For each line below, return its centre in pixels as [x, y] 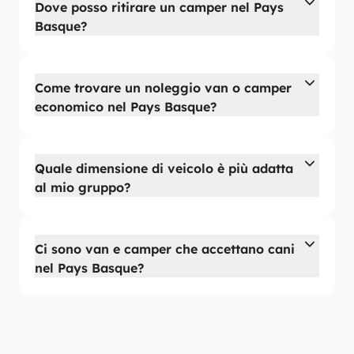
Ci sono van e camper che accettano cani [165, 249]
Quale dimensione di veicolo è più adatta [164, 168]
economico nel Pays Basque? [126, 107]
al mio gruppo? [83, 187]
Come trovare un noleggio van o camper [163, 88]
